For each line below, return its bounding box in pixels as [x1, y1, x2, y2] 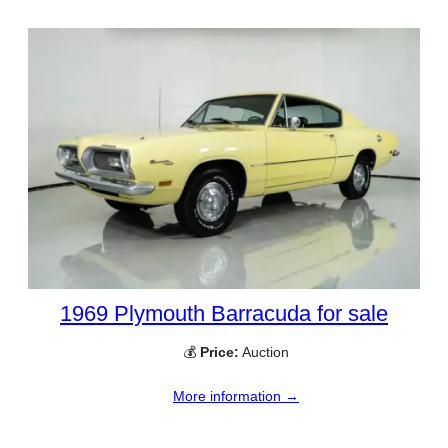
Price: [200, 343, 239, 360]
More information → [173, 388, 299, 405]
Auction [239, 343, 289, 360]
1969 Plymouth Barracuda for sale [60, 300, 388, 326]
